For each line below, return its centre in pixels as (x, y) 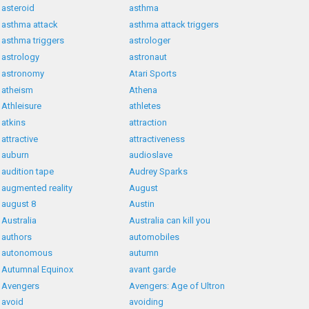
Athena (143, 90)
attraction (148, 122)
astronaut (148, 57)
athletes (145, 106)
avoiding (147, 302)
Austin (142, 204)
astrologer (150, 41)
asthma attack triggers (174, 24)
